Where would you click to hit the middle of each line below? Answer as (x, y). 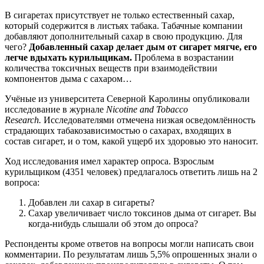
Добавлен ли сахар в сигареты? (91, 202)
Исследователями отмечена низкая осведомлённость (149, 120)
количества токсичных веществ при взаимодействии (111, 68)
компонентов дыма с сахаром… (68, 78)
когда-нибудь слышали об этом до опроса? (113, 223)
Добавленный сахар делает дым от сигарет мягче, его (143, 47)
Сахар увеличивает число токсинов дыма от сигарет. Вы (142, 213)
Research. (24, 120)
